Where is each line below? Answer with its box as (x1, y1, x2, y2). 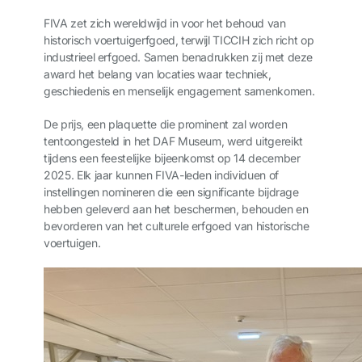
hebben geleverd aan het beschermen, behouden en (44, 202, 309, 216)
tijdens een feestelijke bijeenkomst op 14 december (44, 151, 301, 165)
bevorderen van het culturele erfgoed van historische (44, 219, 309, 233)
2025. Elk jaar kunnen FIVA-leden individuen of (44, 168, 279, 182)
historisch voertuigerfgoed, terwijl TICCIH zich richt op (44, 33, 314, 47)
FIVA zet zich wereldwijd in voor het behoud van (44, 16, 286, 30)
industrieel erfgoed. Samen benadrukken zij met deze (44, 50, 314, 64)
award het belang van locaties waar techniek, (44, 67, 271, 81)
